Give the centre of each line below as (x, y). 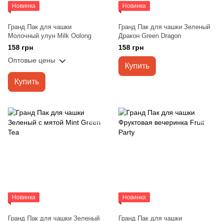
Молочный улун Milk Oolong (50, 36)
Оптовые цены (32, 60)
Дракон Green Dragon (150, 36)
